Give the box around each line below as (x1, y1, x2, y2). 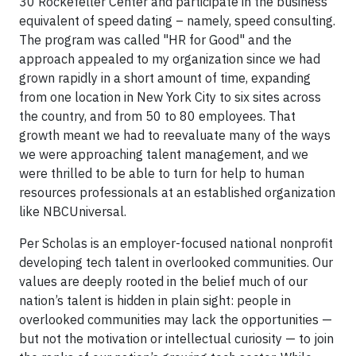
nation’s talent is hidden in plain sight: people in (19, 292, 291, 308)
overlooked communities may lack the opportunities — (19, 311, 332, 327)
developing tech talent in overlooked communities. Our (19, 254, 333, 270)
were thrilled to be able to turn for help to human (19, 165, 304, 181)
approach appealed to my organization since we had (19, 51, 320, 67)
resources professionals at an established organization (19, 184, 335, 200)
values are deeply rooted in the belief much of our (19, 273, 308, 289)
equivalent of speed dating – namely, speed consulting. (19, 13, 335, 29)
